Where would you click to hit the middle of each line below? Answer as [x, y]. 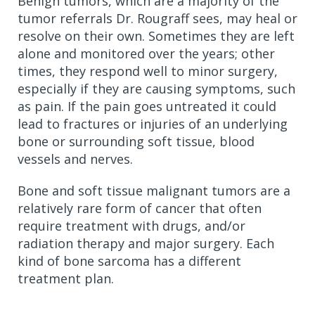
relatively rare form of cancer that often [140, 208]
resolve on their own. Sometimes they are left [156, 36]
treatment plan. [66, 278]
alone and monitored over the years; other [146, 53]
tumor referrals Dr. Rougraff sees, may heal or [157, 18]
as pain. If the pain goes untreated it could [147, 106]
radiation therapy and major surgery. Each [146, 243]
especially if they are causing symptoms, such [156, 88]
